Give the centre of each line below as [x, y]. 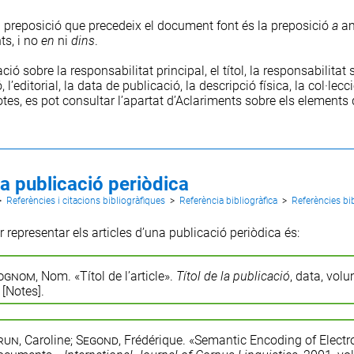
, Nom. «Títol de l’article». [105, 276]
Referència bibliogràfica [228, 200]
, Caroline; [47, 340]
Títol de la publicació [233, 276]
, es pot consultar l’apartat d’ [97, 100]
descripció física [244, 85]
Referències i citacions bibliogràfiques [85, 200]
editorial [36, 85]
